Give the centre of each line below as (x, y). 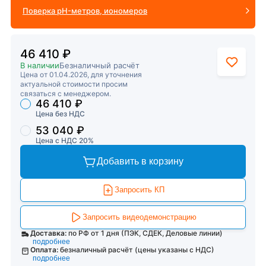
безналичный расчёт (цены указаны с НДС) (137, 250)
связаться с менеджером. (66, 94)
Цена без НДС (60, 114)
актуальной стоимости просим (74, 84)
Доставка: (48, 233)
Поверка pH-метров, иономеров (85, 10)
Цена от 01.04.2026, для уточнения (81, 75)
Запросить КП (140, 190)
